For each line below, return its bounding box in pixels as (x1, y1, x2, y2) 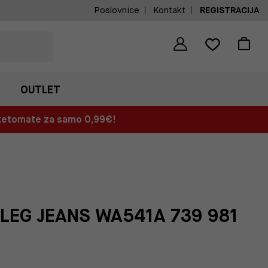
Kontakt (154, 4, 185, 16)
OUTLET (20, 83, 60, 96)
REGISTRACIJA (200, 4, 259, 16)
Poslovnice (94, 4, 139, 16)
